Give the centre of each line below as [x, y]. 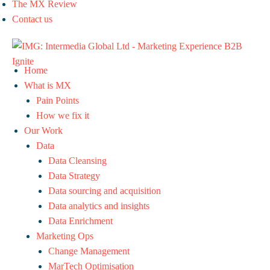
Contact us [32, 19]
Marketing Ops [65, 236]
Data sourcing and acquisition [105, 191]
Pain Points [58, 100]
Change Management [89, 251]
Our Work [43, 130]
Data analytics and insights [99, 206]
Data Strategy [74, 176]
